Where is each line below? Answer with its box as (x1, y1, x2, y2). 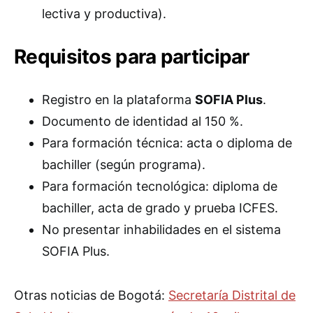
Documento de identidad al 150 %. (42, 114, 243, 129)
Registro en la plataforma (42, 92, 195, 107)
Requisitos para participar (14, 45, 249, 68)
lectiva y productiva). (42, 6, 166, 21)
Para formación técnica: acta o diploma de (42, 136, 292, 150)
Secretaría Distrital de (168, 288, 296, 303)
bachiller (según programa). (42, 157, 205, 172)
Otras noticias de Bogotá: (14, 288, 168, 303)
